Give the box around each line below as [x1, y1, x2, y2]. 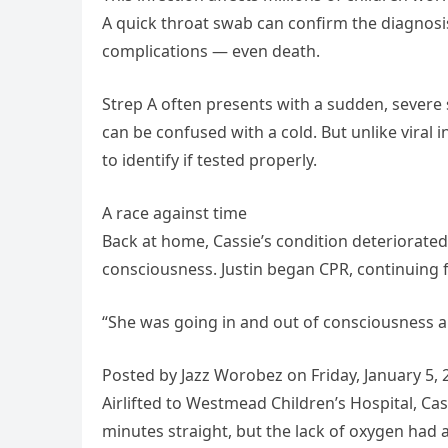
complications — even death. [102, 40, 320, 63]
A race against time [102, 202, 247, 225]
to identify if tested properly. [102, 149, 317, 172]
